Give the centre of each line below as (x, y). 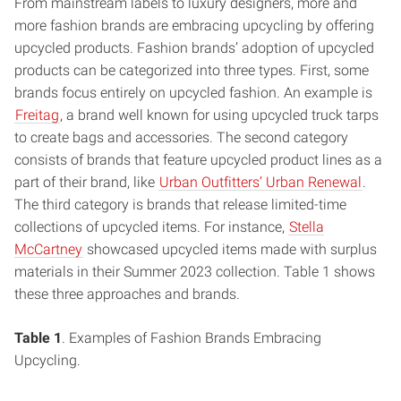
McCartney (48, 250)
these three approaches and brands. (127, 294)
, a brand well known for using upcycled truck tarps (219, 115)
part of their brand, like (86, 183)
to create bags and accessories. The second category (181, 138)
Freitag (37, 115)
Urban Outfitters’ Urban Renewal (260, 183)
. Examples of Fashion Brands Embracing (192, 338)
